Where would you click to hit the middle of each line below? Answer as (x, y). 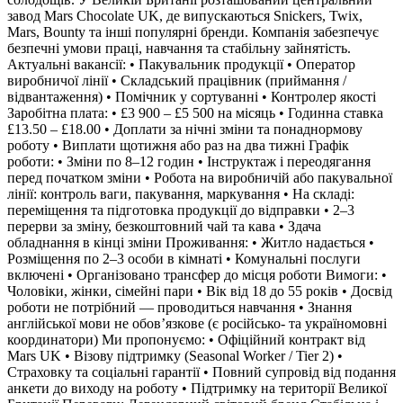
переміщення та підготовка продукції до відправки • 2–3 (181, 210)
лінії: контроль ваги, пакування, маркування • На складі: (181, 193)
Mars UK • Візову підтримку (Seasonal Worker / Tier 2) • (175, 355)
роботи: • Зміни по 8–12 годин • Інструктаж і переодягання (189, 161)
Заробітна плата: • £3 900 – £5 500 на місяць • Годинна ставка (195, 112)
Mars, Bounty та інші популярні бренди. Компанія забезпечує (193, 31)
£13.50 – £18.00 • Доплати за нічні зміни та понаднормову (185, 129)
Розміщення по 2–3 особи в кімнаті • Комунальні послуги (184, 258)
